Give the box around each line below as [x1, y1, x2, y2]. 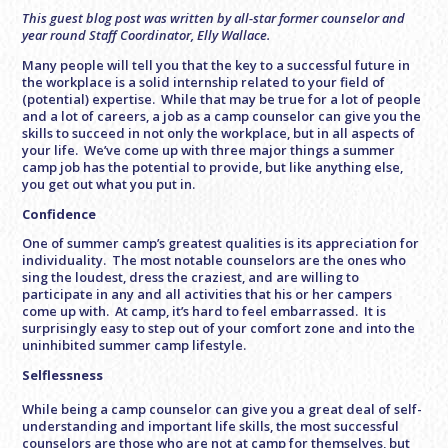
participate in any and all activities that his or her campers [22, 285, 393, 304]
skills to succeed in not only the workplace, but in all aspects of [22, 123, 416, 142]
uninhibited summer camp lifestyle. [22, 336, 247, 355]
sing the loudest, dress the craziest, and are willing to [22, 268, 360, 287]
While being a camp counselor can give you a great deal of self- [22, 400, 423, 419]
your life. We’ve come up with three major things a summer [22, 140, 396, 159]
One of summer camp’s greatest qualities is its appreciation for [22, 234, 420, 253]
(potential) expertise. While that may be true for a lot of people [22, 89, 422, 108]
